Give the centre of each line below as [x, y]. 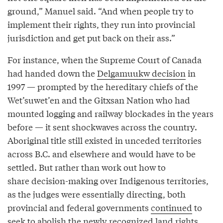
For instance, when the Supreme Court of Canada [105, 59]
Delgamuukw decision [141, 73]
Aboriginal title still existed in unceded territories [105, 140]
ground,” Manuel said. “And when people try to [101, 10]
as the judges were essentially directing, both [97, 194]
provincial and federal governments [79, 207]
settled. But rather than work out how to [87, 167]
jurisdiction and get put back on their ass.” [91, 37]
